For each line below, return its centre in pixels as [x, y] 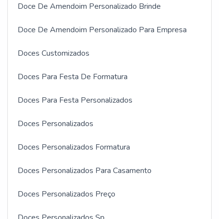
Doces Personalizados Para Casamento [85, 170]
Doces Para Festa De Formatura [73, 77]
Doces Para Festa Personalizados [75, 100]
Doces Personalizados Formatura [74, 147]
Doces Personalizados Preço [66, 194]
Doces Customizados [54, 53]
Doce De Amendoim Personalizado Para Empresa [102, 30]
